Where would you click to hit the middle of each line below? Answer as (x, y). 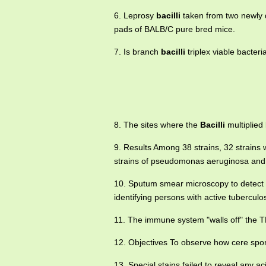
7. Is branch (137, 52)
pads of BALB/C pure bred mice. (175, 29)
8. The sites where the (157, 125)
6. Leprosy (135, 15)
